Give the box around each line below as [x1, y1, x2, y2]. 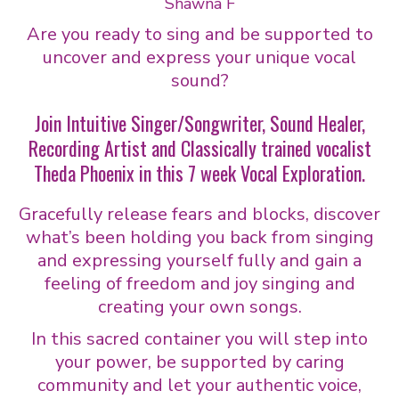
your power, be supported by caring [54, 349, 345, 374]
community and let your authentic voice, [37, 372, 362, 397]
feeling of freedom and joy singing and [44, 271, 355, 296]
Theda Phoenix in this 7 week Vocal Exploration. [34, 158, 365, 187]
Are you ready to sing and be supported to [26, 21, 373, 46]
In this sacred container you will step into [31, 326, 368, 351]
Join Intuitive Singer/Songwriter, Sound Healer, [34, 108, 365, 137]
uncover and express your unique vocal [43, 45, 356, 69]
